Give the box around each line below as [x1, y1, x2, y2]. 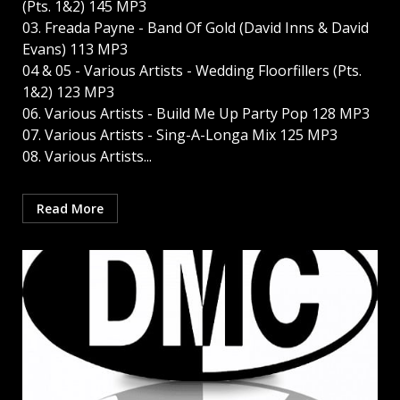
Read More [37, 200, 104, 218]
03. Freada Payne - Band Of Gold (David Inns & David [22, 18, 369, 38]
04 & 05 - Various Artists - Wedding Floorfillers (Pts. [22, 61, 362, 81]
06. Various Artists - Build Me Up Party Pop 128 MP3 [22, 104, 370, 124]
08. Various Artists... [22, 146, 152, 167]
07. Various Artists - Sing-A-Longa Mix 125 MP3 [22, 125, 337, 146]
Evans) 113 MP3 [22, 39, 128, 60]
